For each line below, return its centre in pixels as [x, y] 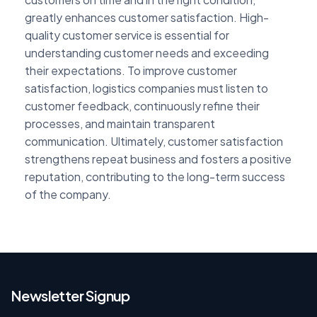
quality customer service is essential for [127, 35]
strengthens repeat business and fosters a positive [158, 158]
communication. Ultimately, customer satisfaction [154, 141]
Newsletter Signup [70, 295]
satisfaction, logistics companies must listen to [146, 88]
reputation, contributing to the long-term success [155, 176]
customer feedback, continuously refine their [142, 105]
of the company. [68, 194]
